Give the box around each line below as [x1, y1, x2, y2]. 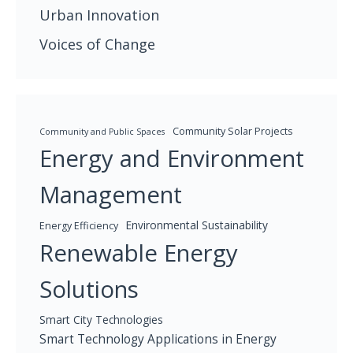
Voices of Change [39, 35, 155, 54]
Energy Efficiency [39, 219, 118, 233]
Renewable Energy [39, 237, 238, 269]
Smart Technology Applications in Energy [39, 330, 277, 348]
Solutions [39, 273, 139, 306]
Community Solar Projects [173, 124, 292, 139]
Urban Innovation [39, 6, 159, 25]
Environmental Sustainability [126, 217, 268, 233]
